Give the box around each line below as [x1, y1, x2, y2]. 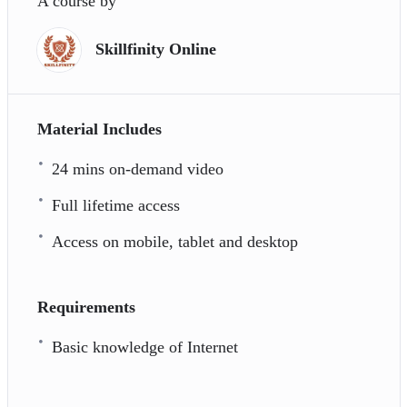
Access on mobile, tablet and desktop [51, 232, 298, 251]
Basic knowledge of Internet [51, 337, 238, 356]
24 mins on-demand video [51, 159, 223, 178]
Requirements [36, 297, 135, 316]
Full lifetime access [51, 195, 180, 214]
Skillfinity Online [94, 40, 216, 59]
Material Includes [36, 119, 162, 138]
